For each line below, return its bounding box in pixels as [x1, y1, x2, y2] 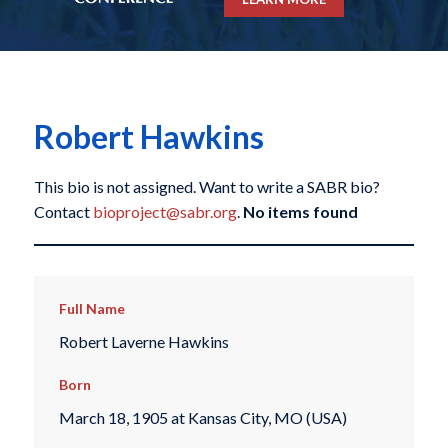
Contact [33, 202, 93, 222]
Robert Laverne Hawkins [58, 331, 229, 351]
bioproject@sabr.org [92, 202, 237, 222]
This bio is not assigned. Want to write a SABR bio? [33, 177, 380, 197]
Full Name [58, 300, 125, 318]
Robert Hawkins [33, 117, 264, 157]
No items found [242, 202, 358, 222]
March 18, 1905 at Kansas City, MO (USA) [58, 408, 347, 428]
